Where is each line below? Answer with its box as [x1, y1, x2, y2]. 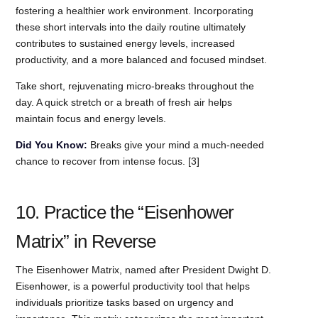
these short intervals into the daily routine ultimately [16, 21, 246, 33]
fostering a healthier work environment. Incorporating [16, 4, 254, 16]
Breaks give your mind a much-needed [87, 138, 265, 150]
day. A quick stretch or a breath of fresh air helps [16, 96, 233, 108]
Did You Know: [16, 138, 88, 150]
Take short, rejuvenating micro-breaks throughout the [16, 79, 255, 92]
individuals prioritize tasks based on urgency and [16, 296, 234, 308]
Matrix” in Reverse [16, 230, 156, 252]
